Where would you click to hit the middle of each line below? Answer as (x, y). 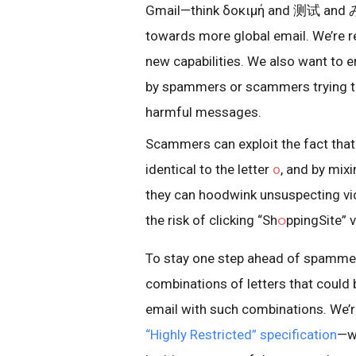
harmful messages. (203, 112)
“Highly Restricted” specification (241, 335)
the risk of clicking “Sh (211, 220)
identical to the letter (209, 169)
